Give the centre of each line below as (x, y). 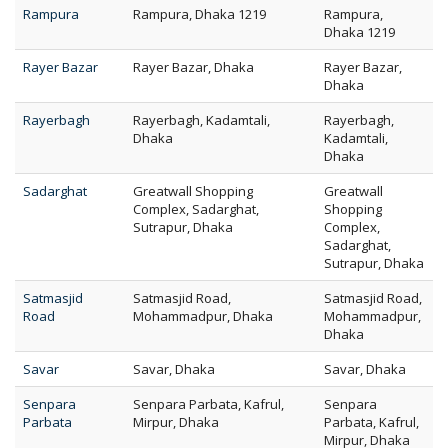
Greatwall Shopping (193, 191)
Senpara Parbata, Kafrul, (208, 404)
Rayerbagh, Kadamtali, (201, 120)
